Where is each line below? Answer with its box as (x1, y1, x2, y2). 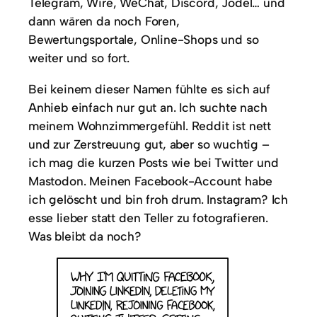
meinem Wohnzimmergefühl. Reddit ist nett (28, 117, 272, 133)
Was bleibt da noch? (28, 228, 142, 243)
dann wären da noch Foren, (28, 13, 180, 29)
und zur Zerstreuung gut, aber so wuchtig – (28, 136, 270, 151)
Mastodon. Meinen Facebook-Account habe (28, 173, 272, 188)
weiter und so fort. (28, 50, 129, 66)
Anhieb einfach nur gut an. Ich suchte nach (28, 99, 267, 115)
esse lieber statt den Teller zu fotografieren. (28, 209, 269, 225)
